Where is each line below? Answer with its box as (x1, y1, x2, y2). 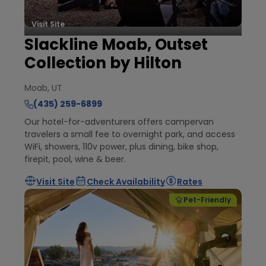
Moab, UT (24, 82, 63, 94)
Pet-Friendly (183, 195, 231, 205)
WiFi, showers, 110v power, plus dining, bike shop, (24, 141, 219, 153)
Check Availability (87, 175, 166, 188)
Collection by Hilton (24, 52, 182, 74)
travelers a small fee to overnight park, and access (24, 128, 236, 141)
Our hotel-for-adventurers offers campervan (24, 116, 214, 128)
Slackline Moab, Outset (24, 34, 208, 56)
